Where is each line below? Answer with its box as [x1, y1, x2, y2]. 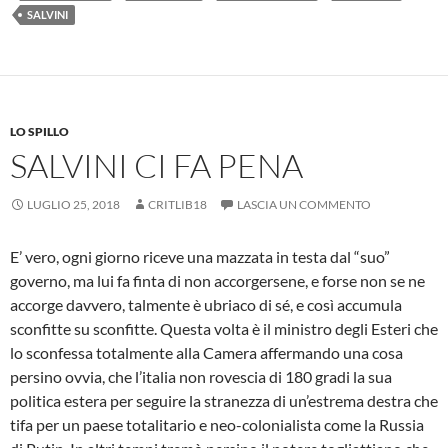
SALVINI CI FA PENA [10, 144, 303, 186]
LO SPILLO [10, 123, 69, 139]
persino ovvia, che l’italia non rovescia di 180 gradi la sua [10, 366, 392, 386]
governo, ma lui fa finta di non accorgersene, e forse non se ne [10, 270, 425, 290]
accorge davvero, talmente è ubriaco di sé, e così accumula [10, 294, 402, 314]
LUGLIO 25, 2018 [27, 196, 120, 212]
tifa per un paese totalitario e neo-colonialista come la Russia [10, 414, 424, 434]
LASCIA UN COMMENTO [237, 196, 371, 212]
